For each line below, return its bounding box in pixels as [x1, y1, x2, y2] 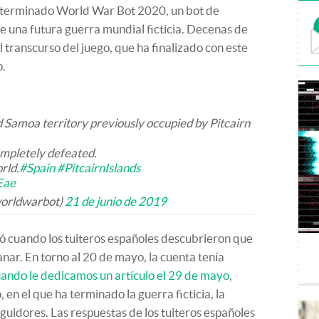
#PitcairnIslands [57, 161, 140, 174]
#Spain [19, 161, 55, 174]
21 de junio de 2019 [65, 194, 167, 208]
